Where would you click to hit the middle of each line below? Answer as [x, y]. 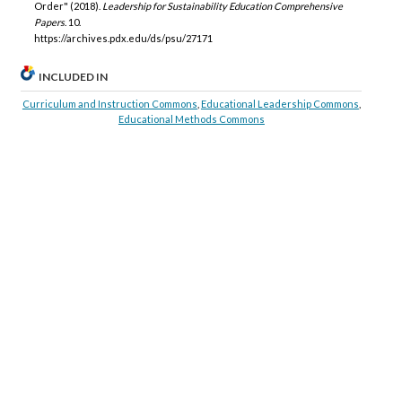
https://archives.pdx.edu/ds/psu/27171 [123, 39]
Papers [49, 22]
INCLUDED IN [74, 76]
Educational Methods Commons [191, 118]
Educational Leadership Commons [280, 103]
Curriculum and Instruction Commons [109, 103]
